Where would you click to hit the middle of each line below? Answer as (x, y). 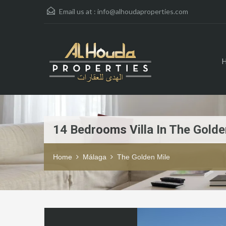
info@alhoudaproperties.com (143, 11)
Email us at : (77, 11)
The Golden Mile (144, 157)
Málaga (95, 157)
